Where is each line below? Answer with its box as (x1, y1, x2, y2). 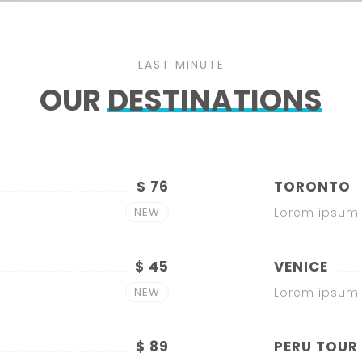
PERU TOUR (274, 337, 358, 356)
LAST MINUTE (137, 57, 225, 73)
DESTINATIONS (107, 80, 322, 121)
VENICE (274, 257, 328, 276)
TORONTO (274, 177, 351, 196)
